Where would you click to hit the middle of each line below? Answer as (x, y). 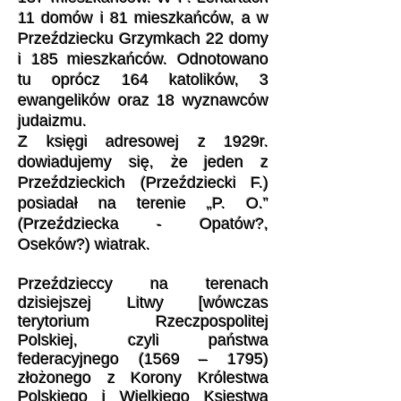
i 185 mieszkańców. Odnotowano (143, 59)
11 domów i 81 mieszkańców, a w (143, 18)
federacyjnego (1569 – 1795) (143, 359)
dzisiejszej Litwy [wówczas (143, 303)
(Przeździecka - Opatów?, (143, 224)
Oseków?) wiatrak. (84, 244)
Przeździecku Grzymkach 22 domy (143, 38)
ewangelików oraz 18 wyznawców (143, 100)
